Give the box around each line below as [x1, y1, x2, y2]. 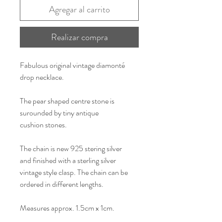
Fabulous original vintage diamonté [20, 59, 125, 71]
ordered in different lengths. [20, 178, 104, 190]
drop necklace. [20, 71, 64, 83]
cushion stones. [20, 118, 68, 130]
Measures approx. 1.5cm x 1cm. [20, 202, 114, 214]
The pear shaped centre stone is [20, 95, 114, 107]
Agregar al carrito [49, 2, 110, 16]
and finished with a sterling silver [20, 154, 116, 166]
